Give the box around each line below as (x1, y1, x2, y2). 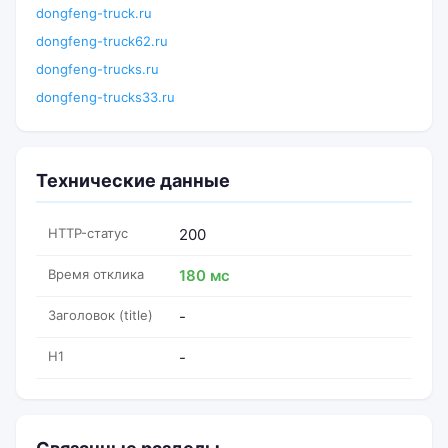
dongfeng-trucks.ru (36, 61, 159, 77)
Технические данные (36, 170, 230, 191)
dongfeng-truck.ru (36, 5, 152, 21)
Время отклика (48, 266, 144, 282)
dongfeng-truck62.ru (36, 33, 168, 49)
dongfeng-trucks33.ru (36, 89, 175, 105)
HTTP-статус (48, 225, 128, 241)
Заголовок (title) (48, 307, 153, 323)
